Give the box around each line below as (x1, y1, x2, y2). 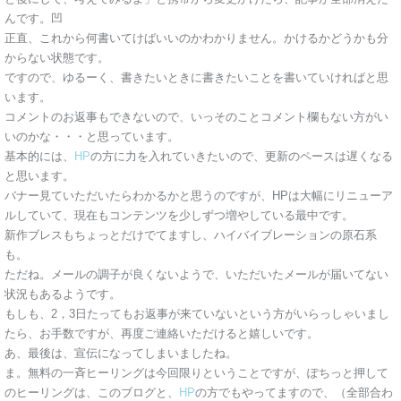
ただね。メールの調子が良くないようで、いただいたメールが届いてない (4, 268, 388, 282)
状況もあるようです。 (4, 287, 121, 302)
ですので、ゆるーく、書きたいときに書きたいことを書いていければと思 (4, 71, 388, 85)
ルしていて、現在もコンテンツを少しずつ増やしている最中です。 (4, 209, 354, 223)
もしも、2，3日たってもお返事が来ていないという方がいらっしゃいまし (4, 307, 389, 321)
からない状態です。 (4, 51, 109, 65)
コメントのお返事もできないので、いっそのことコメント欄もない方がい (4, 110, 388, 124)
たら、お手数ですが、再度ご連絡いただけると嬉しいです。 (4, 327, 319, 341)
